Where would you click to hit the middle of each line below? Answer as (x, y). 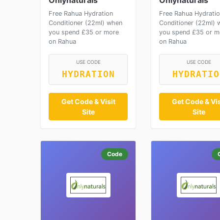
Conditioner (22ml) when (85, 23)
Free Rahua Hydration (81, 14)
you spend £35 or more (84, 32)
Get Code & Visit (88, 101)
